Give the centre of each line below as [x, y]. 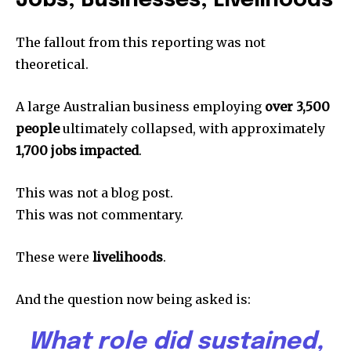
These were [54, 257]
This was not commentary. [100, 215]
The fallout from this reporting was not [141, 43]
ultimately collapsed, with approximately [192, 129]
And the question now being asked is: [133, 300]
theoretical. [52, 65]
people [38, 129]
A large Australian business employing [140, 107]
